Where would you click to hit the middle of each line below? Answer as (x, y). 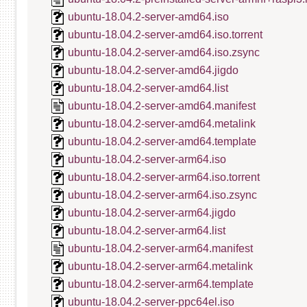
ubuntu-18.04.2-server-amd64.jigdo (153, 70)
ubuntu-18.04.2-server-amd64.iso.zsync (164, 52)
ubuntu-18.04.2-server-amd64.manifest (162, 106)
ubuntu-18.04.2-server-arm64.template (161, 284)
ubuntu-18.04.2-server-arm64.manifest (160, 248)
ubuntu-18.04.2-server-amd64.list (148, 88)
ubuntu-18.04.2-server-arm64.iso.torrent (164, 177)
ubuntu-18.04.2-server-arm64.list (147, 231)
